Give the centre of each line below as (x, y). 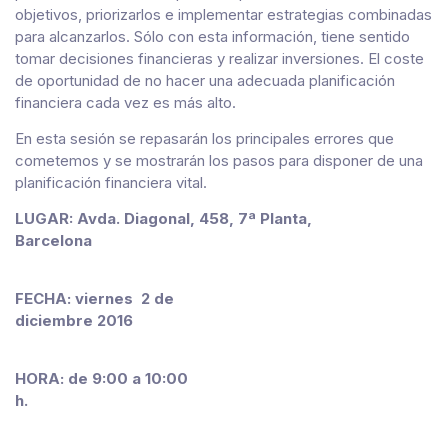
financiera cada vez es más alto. (127, 102)
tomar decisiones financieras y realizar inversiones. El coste (219, 58)
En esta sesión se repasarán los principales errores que (204, 138)
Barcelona (223, 240)
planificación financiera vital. (111, 182)
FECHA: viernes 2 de (94, 298)
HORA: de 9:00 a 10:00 (101, 378)
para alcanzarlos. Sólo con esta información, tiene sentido (212, 36)
